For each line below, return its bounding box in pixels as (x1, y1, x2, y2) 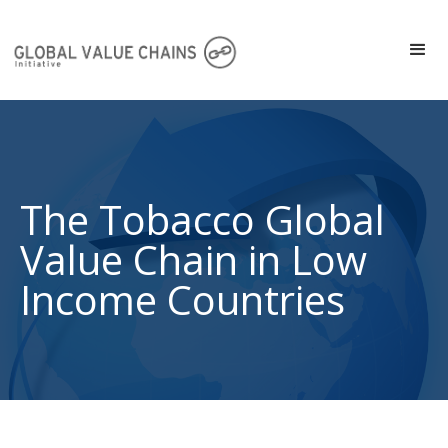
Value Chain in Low (20, 232, 367, 287)
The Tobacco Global (20, 192, 385, 247)
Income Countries (20, 272, 345, 327)
